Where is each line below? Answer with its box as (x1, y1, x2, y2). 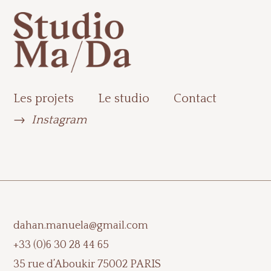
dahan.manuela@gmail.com (13, 219, 149, 232)
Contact (174, 91, 217, 105)
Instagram (31, 113, 87, 126)
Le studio (98, 91, 150, 105)
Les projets (13, 91, 74, 105)
